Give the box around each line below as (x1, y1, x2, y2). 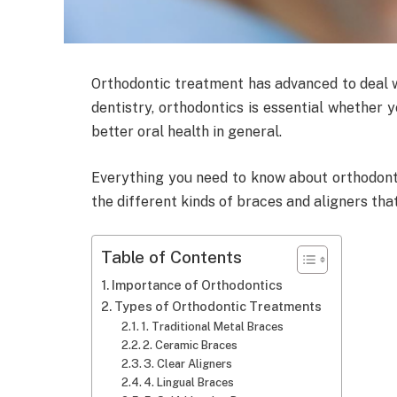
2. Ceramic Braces (143, 339, 238, 353)
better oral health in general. (91, 123, 285, 140)
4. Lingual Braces (144, 376, 235, 390)
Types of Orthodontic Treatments (113, 299, 322, 315)
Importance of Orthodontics (111, 277, 283, 293)
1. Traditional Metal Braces (141, 320, 284, 334)
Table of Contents (101, 247, 242, 268)
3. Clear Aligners (144, 357, 233, 371)
